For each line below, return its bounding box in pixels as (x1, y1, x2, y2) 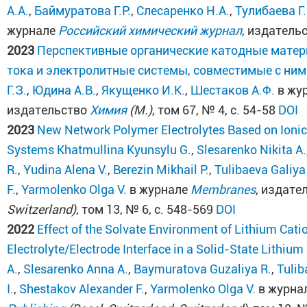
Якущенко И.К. (101, 83, 186, 97)
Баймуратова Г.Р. (34, 3, 132, 18)
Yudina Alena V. (23, 162, 108, 177)
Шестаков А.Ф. (191, 83, 275, 97)
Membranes (191, 182, 256, 197)
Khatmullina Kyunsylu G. (57, 143, 192, 157)
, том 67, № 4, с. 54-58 (152, 103, 279, 117)
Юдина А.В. (32, 83, 97, 97)
